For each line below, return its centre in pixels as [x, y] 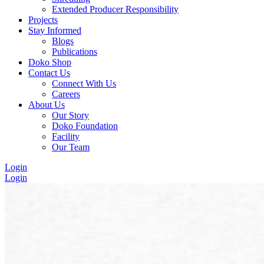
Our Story [70, 115]
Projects [43, 20]
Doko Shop [50, 62]
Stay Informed [55, 31]
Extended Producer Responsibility [115, 9]
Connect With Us [84, 84]
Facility [66, 137]
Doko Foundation [85, 126]
